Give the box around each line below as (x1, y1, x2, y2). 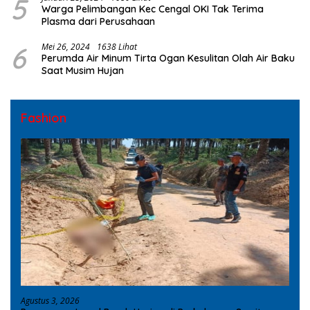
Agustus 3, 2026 (21, 294, 80, 307)
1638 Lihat (97, 41, 137, 53)
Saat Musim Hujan (66, 64, 124, 77)
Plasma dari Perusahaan (42, 15, 155, 28)
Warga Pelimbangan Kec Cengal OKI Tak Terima (42, 3, 264, 16)
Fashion (21, 110, 66, 127)
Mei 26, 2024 (42, 41, 90, 53)
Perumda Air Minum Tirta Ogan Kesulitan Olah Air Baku (42, 52, 295, 65)
